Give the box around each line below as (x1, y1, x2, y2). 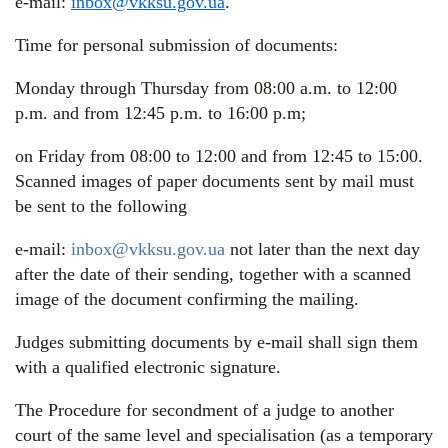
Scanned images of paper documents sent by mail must (15, 171, 414, 192)
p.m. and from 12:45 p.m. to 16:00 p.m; (15, 103, 306, 124)
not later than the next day (225, 239, 420, 260)
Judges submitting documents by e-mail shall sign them (15, 332, 418, 353)
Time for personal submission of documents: (15, 35, 338, 56)
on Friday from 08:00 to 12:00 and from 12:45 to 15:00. (15, 146, 423, 167)
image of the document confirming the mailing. (15, 289, 359, 310)
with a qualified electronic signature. (15, 357, 281, 378)
